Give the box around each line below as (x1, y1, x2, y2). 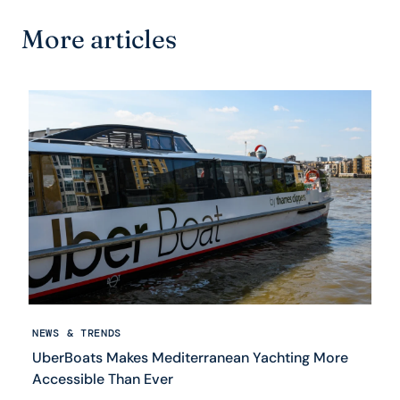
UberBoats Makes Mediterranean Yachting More (32, 348, 348, 368)
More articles (21, 23, 177, 55)
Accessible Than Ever (32, 370, 173, 389)
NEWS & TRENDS (32, 326, 122, 341)
